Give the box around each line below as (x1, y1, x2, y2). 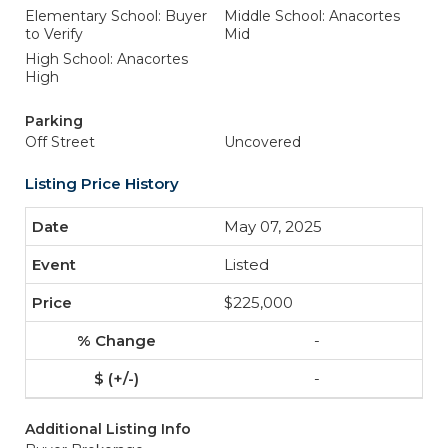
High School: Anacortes (25, 50, 188, 68)
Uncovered (224, 133, 301, 151)
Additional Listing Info (25, 420, 191, 438)
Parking (25, 112, 83, 130)
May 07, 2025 (224, 217, 322, 236)
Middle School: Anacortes (224, 7, 400, 25)
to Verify (25, 25, 83, 43)
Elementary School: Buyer (25, 7, 207, 25)
